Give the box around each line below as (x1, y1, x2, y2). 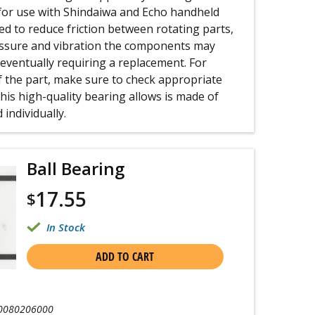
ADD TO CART (96, 249, 155, 264)
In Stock (46, 220, 85, 234)
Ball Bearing (26, 157, 124, 180)
